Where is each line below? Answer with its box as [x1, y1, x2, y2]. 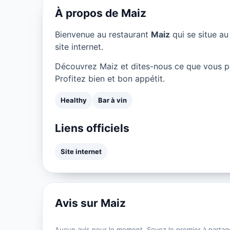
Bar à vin [98, 96, 127, 105]
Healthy [61, 96, 87, 105]
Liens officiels [55, 122, 129, 135]
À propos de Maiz [55, 7, 146, 20]
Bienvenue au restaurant [55, 29, 151, 40]
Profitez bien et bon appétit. [55, 73, 165, 84]
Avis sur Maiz [55, 197, 126, 210]
